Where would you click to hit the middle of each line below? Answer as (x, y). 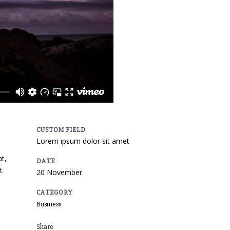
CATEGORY (54, 193)
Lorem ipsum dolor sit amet (83, 141)
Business (49, 204)
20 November (59, 172)
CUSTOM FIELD (61, 130)
